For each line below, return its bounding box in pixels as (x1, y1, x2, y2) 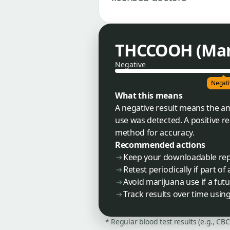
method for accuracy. (115, 126, 195, 138)
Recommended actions (115, 139, 205, 150)
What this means (115, 89, 183, 101)
